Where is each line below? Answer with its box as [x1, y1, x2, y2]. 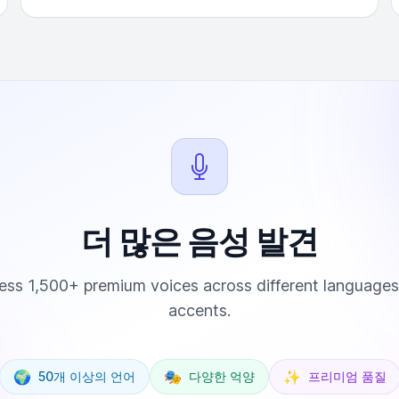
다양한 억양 [188, 369, 255, 384]
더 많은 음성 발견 [80, 222, 319, 261]
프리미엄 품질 [307, 369, 387, 384]
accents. [168, 301, 231, 320]
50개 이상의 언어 [37, 369, 135, 384]
